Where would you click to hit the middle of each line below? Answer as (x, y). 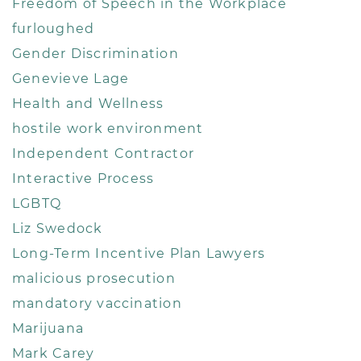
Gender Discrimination (95, 54)
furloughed (54, 29)
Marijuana (48, 329)
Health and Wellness (88, 104)
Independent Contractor (104, 154)
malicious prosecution (94, 279)
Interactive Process (83, 179)
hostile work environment (108, 129)
